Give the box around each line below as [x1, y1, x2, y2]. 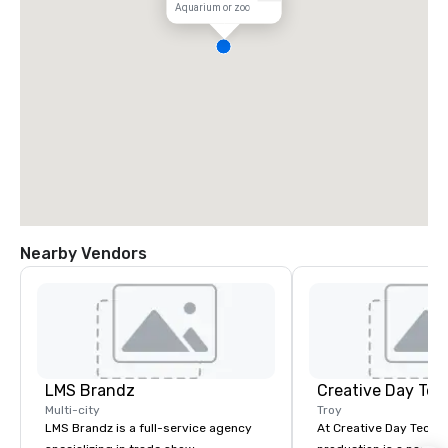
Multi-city [45, 403, 100, 417]
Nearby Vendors [20, 244, 147, 263]
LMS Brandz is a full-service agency [45, 421, 252, 435]
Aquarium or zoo [174, 2, 250, 14]
